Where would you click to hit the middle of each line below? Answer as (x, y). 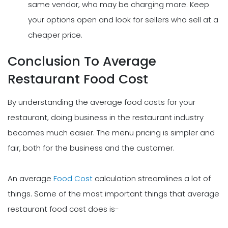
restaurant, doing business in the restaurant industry (106, 117)
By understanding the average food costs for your (102, 102)
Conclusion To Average (82, 62)
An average (31, 178)
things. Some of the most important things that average (113, 193)
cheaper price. (55, 35)
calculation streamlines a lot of (152, 178)
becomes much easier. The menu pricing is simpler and (111, 132)
